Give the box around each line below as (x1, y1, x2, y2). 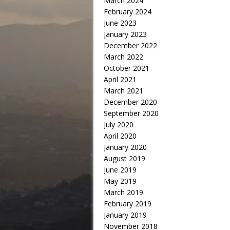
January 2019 (104, 210, 147, 220)
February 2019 (104, 199, 151, 208)
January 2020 (104, 142, 147, 152)
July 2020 (104, 120, 133, 129)
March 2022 (104, 52, 143, 62)
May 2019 (104, 176, 137, 186)
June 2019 (104, 165, 137, 175)
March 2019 (104, 187, 143, 197)
